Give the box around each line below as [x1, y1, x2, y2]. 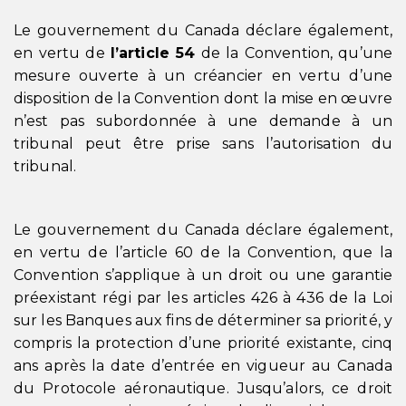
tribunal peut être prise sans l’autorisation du [14, 135, 392, 152]
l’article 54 [110, 44, 196, 62]
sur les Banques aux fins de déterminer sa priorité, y [14, 312, 392, 329]
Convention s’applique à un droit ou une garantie [14, 266, 392, 284]
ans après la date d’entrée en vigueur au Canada [14, 357, 392, 374]
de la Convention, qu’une [195, 44, 392, 62]
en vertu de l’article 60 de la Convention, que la [14, 244, 392, 261]
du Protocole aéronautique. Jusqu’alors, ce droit [14, 380, 392, 397]
